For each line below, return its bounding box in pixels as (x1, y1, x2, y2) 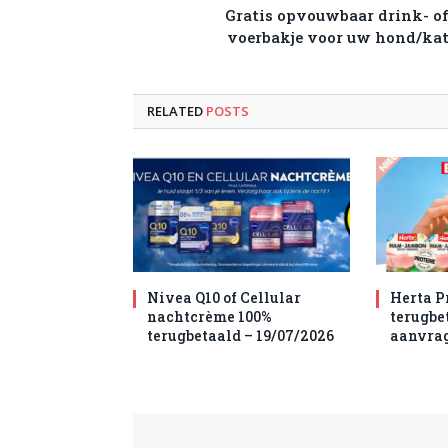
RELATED (147, 102, 206, 121)
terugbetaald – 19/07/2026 (147, 326, 334, 346)
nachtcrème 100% (147, 307, 272, 327)
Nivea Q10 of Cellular (147, 288, 301, 308)
